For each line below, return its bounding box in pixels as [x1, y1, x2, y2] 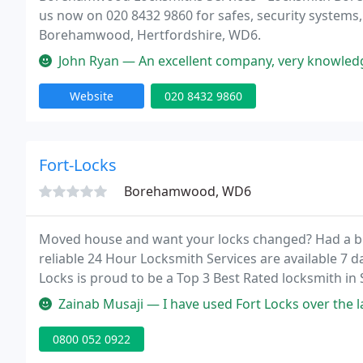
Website [70, 88, 113, 104]
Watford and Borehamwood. [39, 288, 215, 306]
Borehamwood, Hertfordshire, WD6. [39, 26, 261, 44]
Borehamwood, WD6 [124, 182, 251, 200]
